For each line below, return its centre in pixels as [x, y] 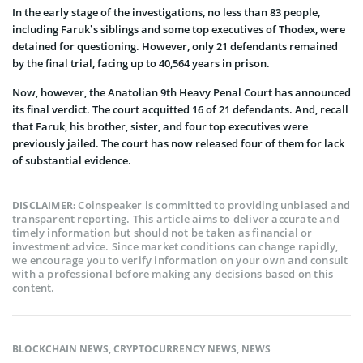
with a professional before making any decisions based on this [173, 273]
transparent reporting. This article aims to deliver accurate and [176, 218]
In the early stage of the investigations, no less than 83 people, [166, 12]
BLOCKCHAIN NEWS [60, 348]
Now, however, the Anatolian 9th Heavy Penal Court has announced [181, 92]
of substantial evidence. [72, 160]
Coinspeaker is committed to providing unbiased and [214, 205]
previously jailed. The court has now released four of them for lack [178, 143]
